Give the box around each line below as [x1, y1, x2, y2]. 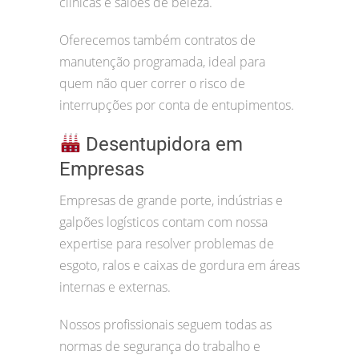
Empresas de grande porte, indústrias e [59, 192, 283, 210]
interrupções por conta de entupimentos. [59, 96, 294, 115]
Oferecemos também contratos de [59, 31, 256, 50]
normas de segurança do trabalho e [59, 337, 260, 356]
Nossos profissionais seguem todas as [59, 316, 272, 334]
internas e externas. [59, 278, 171, 296]
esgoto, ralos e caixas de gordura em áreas [59, 256, 300, 275]
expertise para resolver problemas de [59, 235, 274, 253]
